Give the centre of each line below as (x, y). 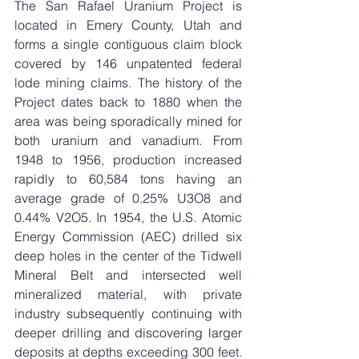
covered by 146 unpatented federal (128, 63)
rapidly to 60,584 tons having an (128, 178)
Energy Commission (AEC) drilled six (128, 236)
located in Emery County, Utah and (128, 24)
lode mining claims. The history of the (128, 82)
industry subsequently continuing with (128, 313)
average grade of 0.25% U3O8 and (128, 198)
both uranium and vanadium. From (128, 140)
